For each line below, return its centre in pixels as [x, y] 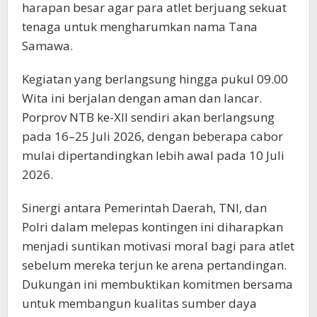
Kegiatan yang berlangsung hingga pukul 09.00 [155, 79]
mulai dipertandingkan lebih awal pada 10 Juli [153, 155]
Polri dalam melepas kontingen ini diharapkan [152, 226]
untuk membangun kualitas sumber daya [139, 303]
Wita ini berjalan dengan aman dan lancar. [142, 98]
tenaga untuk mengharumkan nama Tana [140, 26]
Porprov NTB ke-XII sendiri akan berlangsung [148, 117]
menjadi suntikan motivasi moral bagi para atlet [158, 246]
